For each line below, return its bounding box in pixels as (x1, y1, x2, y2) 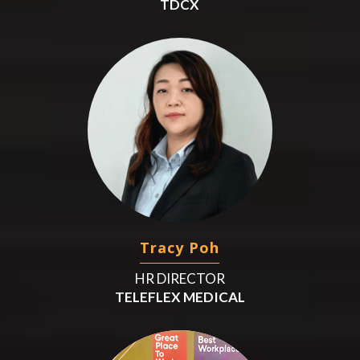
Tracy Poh (140, 237, 220, 257)
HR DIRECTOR (134, 269, 225, 287)
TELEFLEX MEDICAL (114, 288, 245, 305)
